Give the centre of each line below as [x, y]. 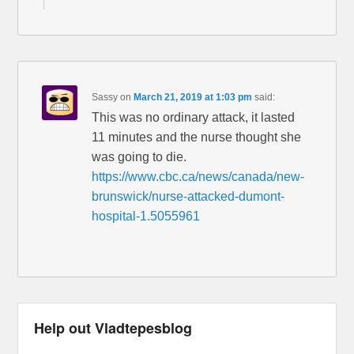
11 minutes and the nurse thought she [197, 137]
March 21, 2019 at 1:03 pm [193, 98]
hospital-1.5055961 [146, 217]
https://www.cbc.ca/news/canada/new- [198, 177]
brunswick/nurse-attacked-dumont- [188, 197]
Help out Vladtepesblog [113, 328]
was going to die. [139, 157]
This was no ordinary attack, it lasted [194, 118]
